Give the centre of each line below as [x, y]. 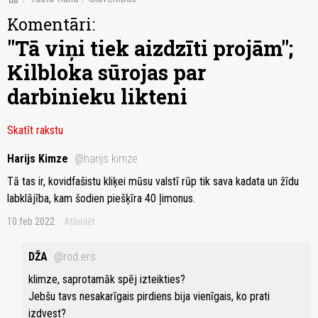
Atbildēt [79, 222]
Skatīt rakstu [35, 131]
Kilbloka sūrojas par [106, 73]
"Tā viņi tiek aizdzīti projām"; [150, 49]
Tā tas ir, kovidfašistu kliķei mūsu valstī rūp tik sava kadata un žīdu [153, 182]
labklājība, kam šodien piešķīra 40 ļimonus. [101, 199]
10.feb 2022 [31, 222]
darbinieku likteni [97, 97]
